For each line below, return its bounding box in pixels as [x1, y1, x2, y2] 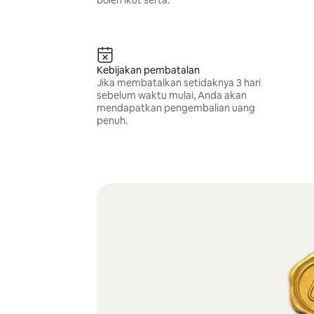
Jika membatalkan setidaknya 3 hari [96, 76, 261, 89]
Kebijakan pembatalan [96, 64, 200, 76]
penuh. [96, 114, 128, 127]
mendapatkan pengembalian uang [96, 102, 255, 114]
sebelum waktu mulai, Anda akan [96, 89, 247, 102]
